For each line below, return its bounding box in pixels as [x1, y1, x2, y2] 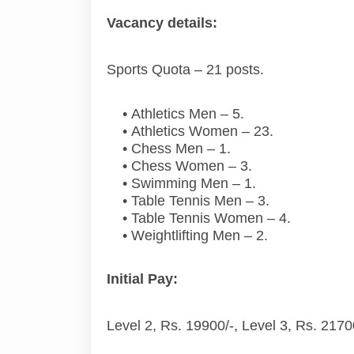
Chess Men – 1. [130, 141, 231, 156]
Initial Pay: [106, 271, 178, 287]
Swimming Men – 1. [130, 175, 256, 191]
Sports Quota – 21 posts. [106, 62, 264, 77]
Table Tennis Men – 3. [130, 193, 269, 209]
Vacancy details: [106, 15, 217, 31]
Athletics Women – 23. [130, 123, 273, 139]
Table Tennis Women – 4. [130, 210, 291, 226]
